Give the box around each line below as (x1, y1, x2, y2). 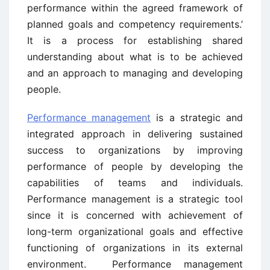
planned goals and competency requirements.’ (27, 18, 243, 31)
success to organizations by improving (27, 144, 243, 157)
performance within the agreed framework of (27, 2, 243, 14)
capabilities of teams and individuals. (27, 177, 243, 189)
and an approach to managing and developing (27, 67, 243, 80)
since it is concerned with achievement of (27, 209, 243, 222)
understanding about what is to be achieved (27, 51, 243, 63)
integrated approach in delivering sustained (27, 128, 243, 140)
